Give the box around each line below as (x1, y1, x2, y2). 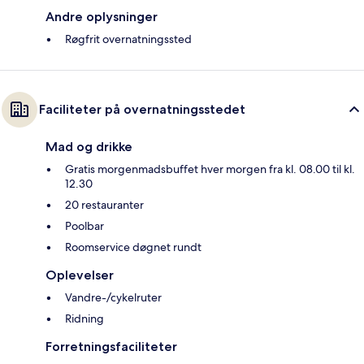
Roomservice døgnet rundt (65, 239, 201, 254)
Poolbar (65, 218, 104, 233)
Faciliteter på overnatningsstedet (39, 101, 245, 117)
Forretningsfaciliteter (45, 338, 177, 354)
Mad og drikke (45, 138, 132, 154)
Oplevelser (45, 266, 114, 283)
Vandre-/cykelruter (65, 289, 162, 305)
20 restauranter (65, 197, 144, 212)
